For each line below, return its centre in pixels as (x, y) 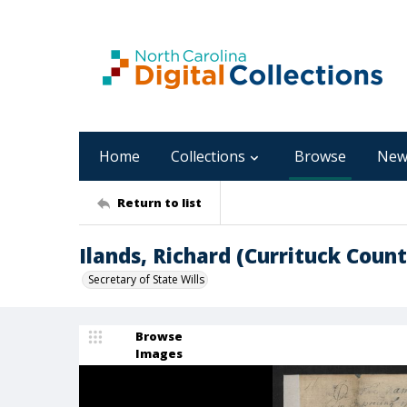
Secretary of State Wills (146, 279)
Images (159, 353)
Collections (208, 156)
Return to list (159, 202)
